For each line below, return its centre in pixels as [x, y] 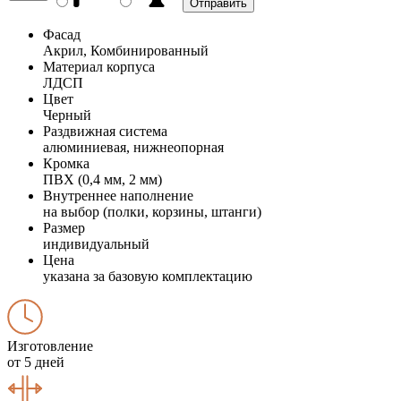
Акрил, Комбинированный [126, 50]
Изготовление [50, 346]
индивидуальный [96, 243]
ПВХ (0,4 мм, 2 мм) [102, 179]
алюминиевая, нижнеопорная [133, 147]
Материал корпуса [99, 66]
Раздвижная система [105, 131]
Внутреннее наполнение [118, 195]
